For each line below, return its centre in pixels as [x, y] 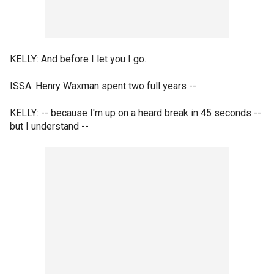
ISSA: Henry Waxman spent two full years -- [103, 86]
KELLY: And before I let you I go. [78, 59]
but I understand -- [49, 126]
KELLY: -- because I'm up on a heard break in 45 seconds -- [135, 113]
